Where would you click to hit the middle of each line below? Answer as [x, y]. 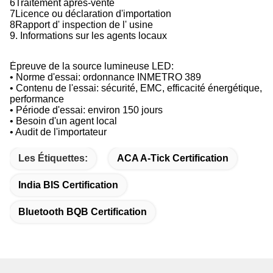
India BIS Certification [68, 185]
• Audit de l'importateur [58, 132]
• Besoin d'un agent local [63, 121]
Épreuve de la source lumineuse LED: [92, 66]
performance [37, 99]
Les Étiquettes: [53, 158]
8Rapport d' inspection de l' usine [81, 25]
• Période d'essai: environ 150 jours [86, 110]
